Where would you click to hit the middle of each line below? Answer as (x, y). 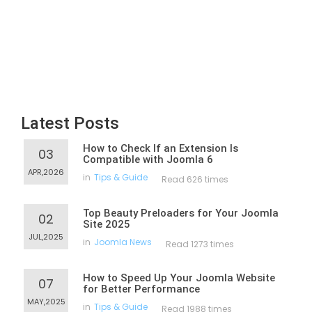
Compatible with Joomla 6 (148, 159)
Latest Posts (70, 123)
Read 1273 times (200, 244)
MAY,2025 (46, 302)
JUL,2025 (46, 237)
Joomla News (123, 242)
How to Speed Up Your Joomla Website (179, 278)
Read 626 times (195, 179)
